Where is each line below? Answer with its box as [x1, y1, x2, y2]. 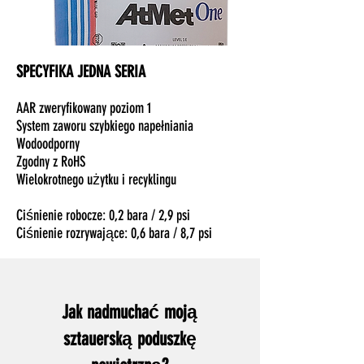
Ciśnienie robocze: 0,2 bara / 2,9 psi [16, 206, 190, 224]
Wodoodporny [16, 135, 80, 153]
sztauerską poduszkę [63, 328, 197, 350]
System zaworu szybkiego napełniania [16, 117, 193, 135]
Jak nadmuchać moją [62, 301, 197, 323]
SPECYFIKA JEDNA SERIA [16, 62, 145, 81]
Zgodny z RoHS [16, 153, 85, 171]
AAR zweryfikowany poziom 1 [16, 99, 154, 117]
